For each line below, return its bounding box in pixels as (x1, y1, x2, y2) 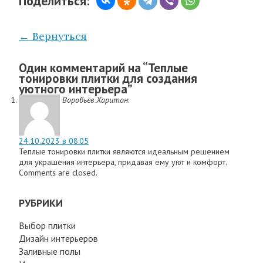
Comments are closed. (19, 167, 97, 178)
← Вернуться (19, 29, 87, 43)
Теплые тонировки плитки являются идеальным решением (19, 146, 230, 157)
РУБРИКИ (19, 195, 63, 210)
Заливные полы (19, 245, 80, 257)
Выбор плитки (19, 219, 76, 231)
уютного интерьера (19, 80, 127, 97)
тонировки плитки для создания (19, 70, 197, 86)
